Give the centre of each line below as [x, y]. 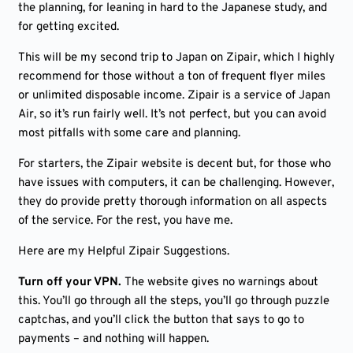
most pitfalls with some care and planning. [129, 134]
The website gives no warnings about [221, 282]
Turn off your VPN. [71, 282]
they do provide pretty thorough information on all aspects [173, 202]
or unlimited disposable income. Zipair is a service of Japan [174, 96]
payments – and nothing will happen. [113, 339]
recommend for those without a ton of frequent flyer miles [172, 77]
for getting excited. [69, 27]
